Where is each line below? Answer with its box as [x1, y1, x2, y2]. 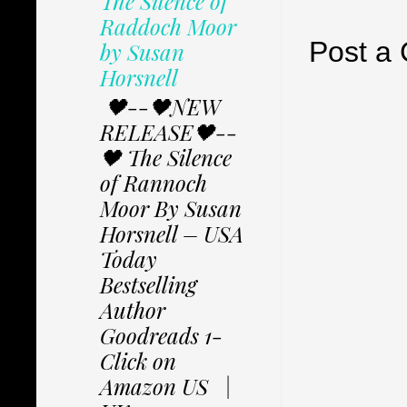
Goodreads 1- [100, 321, 223, 351]
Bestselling [100, 270, 197, 300]
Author [100, 295, 165, 325]
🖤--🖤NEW [100, 92, 220, 122]
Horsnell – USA [100, 219, 243, 249]
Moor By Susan [100, 194, 242, 223]
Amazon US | [100, 372, 237, 402]
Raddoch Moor [100, 11, 236, 41]
